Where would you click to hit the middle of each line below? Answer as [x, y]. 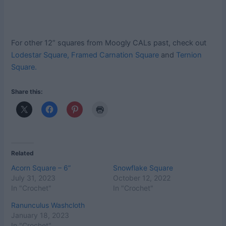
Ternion [189, 55]
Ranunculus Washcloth [48, 205]
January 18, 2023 [40, 215]
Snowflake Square [143, 168]
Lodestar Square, [40, 55]
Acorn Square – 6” [41, 168]
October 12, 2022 [142, 178]
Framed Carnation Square [115, 55]
